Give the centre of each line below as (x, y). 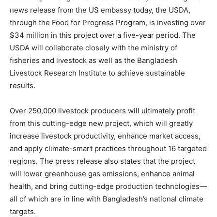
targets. (23, 211)
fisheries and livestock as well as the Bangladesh (93, 60)
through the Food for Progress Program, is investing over (108, 22)
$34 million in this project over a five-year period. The (103, 35)
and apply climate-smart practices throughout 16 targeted (108, 148)
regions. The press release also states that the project (102, 161)
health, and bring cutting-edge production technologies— (108, 186)
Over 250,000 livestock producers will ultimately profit (102, 110)
